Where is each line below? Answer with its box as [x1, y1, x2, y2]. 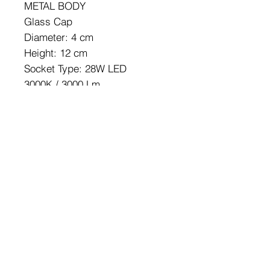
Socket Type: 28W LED [24, 61, 127, 75]
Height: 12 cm [24, 46, 87, 59]
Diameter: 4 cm [24, 30, 93, 43]
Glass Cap [24, 14, 72, 28]
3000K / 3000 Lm [24, 77, 100, 90]
